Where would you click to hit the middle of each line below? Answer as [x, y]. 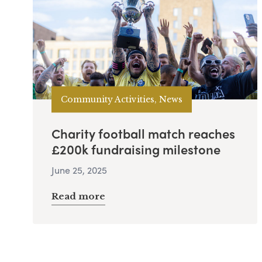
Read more [78, 196]
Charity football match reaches [143, 134]
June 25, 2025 [79, 170]
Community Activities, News [122, 99]
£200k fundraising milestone [136, 149]
